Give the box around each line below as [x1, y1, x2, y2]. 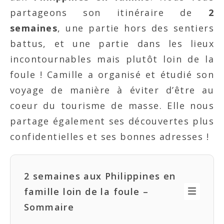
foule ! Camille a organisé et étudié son [10, 68, 214, 80]
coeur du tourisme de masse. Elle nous [10, 99, 214, 111]
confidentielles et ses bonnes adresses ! [10, 130, 209, 142]
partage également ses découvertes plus [10, 114, 214, 127]
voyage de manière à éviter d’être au [10, 83, 214, 96]
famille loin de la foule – [24, 185, 149, 197]
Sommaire [24, 200, 74, 213]
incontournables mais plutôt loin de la [10, 52, 214, 65]
